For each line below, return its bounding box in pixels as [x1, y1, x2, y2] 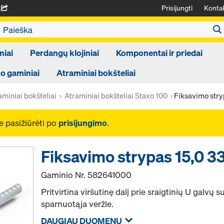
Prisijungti [161, 3, 192, 12]
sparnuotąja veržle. [41, 198, 114, 209]
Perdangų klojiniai [29, 47, 99, 58]
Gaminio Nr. [41, 169, 88, 180]
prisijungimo [58, 117, 107, 128]
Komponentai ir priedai [115, 47, 202, 58]
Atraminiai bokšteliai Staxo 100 [64, 90, 167, 100]
